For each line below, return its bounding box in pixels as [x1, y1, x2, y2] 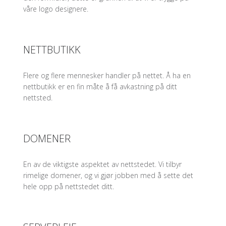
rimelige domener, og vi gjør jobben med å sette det [23, 171, 193, 180]
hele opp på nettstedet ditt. [23, 182, 114, 191]
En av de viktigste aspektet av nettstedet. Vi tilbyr [23, 159, 182, 169]
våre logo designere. [23, 4, 88, 14]
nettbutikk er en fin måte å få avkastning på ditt [23, 82, 177, 91]
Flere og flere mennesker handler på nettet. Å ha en [23, 71, 191, 80]
